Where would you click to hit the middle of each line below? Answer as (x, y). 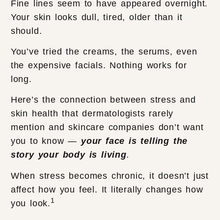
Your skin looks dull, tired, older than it (96, 17)
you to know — (46, 141)
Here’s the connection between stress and (103, 100)
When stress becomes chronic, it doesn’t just (110, 176)
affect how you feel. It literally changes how (107, 189)
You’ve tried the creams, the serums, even (104, 52)
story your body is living (69, 155)
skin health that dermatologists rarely (92, 114)
